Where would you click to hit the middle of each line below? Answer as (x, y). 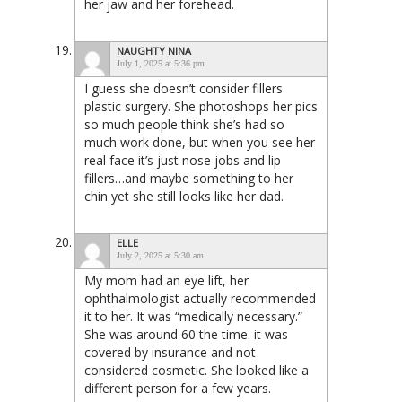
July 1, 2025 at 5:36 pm (161, 63)
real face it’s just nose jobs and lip (183, 160)
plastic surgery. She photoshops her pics (201, 106)
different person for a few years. (178, 388)
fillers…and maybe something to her (189, 178)
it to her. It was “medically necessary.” (193, 316)
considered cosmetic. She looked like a (197, 370)
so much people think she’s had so (184, 124)
